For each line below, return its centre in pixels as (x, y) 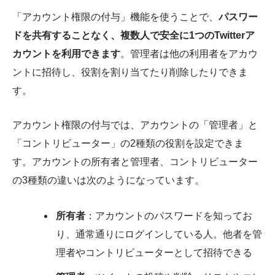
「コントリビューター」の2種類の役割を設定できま (128, 143)
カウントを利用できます (66, 54)
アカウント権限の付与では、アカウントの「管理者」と (135, 125)
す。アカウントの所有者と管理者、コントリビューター (135, 161)
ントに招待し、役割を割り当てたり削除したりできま (130, 72)
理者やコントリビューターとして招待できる (154, 252)
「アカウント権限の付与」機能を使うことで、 (115, 17)
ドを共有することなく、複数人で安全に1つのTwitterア (134, 35)
